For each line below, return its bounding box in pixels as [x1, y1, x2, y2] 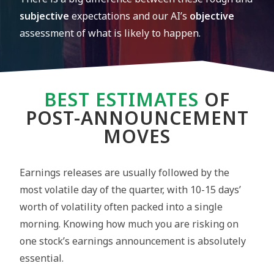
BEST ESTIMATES [44, 87, 199, 112]
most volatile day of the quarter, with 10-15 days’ [20, 183, 242, 196]
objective [190, 9, 235, 23]
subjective [20, 9, 72, 23]
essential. [20, 251, 64, 265]
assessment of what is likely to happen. [20, 26, 201, 40]
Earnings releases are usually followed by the [20, 166, 230, 179]
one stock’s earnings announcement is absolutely [20, 234, 246, 248]
